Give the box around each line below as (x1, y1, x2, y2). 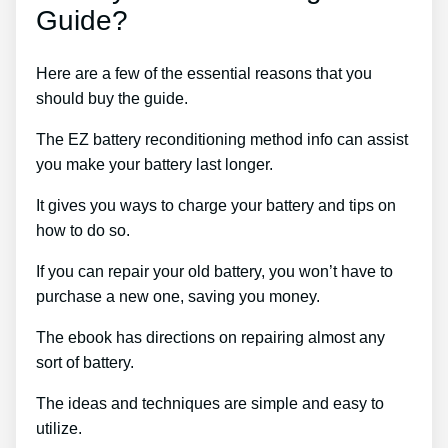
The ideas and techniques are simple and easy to (36, 394, 384, 412)
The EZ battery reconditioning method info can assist (36, 130, 408, 148)
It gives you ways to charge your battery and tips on (36, 196, 396, 214)
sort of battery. (36, 353, 134, 371)
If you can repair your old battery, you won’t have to (36, 262, 393, 280)
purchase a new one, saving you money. (36, 287, 320, 305)
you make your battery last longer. (36, 155, 273, 173)
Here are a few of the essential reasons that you (36, 64, 372, 82)
